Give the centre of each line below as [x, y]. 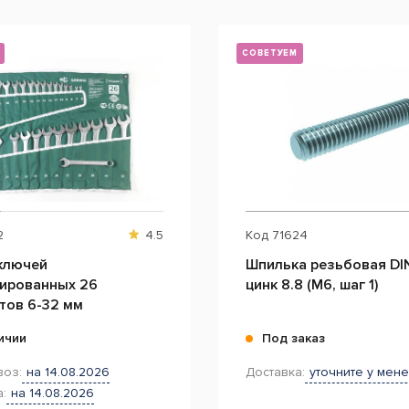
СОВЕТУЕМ [270, 53]
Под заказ [294, 338]
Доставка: [275, 372]
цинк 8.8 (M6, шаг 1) [312, 285]
